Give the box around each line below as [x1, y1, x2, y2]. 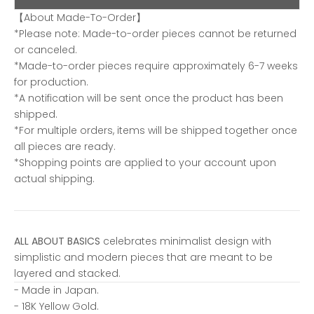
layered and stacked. [14, 266, 121, 280]
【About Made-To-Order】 [14, 10, 146, 25]
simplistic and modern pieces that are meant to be [14, 250, 273, 264]
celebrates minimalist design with [100, 233, 271, 248]
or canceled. [14, 42, 77, 57]
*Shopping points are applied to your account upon [14, 155, 276, 170]
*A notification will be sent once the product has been [14, 90, 283, 105]
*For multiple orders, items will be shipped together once [14, 123, 297, 137]
